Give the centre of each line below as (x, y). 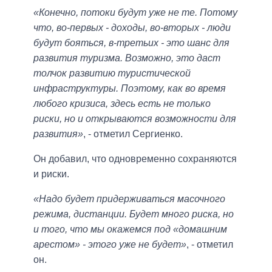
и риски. (51, 174)
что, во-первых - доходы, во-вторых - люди (132, 28)
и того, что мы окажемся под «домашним (130, 229)
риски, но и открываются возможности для (135, 119)
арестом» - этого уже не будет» (110, 245)
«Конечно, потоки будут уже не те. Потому (135, 13)
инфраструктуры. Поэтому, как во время (130, 89)
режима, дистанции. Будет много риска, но (134, 214)
